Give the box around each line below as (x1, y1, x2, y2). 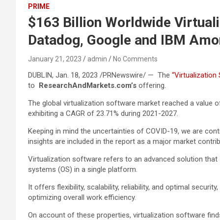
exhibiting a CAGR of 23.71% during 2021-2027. (28, 109, 178, 118)
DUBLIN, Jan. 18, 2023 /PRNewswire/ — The (28, 71, 172, 80)
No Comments (113, 55, 158, 63)
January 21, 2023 (28, 55, 82, 63)
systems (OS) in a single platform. (28, 165, 137, 174)
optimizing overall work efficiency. (28, 193, 136, 202)
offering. (137, 81, 166, 90)
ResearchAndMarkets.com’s (37, 81, 137, 90)
